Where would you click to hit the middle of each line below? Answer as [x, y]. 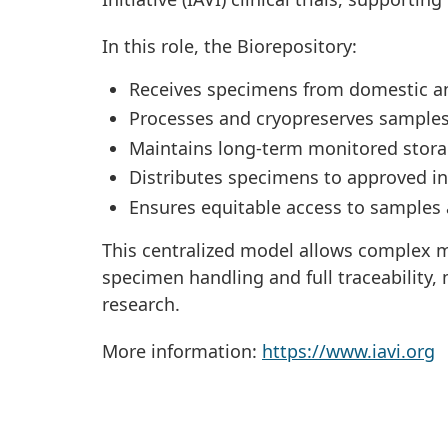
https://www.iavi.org [348, 350]
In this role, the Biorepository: [229, 45]
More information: [182, 350]
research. [141, 303]
